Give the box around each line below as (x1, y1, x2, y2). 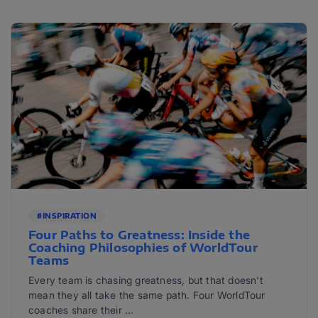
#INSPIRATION (37, 212, 97, 220)
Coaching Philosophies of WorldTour (28, 241, 258, 255)
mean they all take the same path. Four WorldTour (28, 289, 265, 301)
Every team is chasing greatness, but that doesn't (28, 274, 263, 286)
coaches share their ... (28, 304, 134, 316)
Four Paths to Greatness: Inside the (28, 228, 250, 242)
